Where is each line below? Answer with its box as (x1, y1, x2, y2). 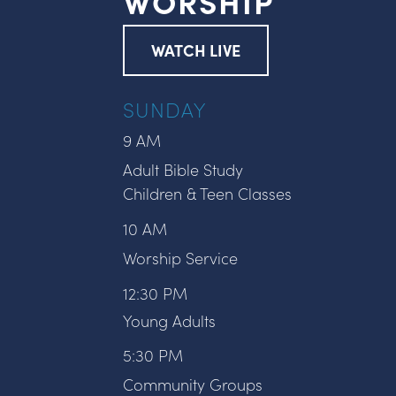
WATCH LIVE (151, 38, 241, 61)
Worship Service (123, 246, 239, 269)
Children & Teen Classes (123, 181, 293, 204)
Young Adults (123, 308, 217, 331)
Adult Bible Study (123, 157, 244, 180)
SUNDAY (123, 94, 207, 123)
